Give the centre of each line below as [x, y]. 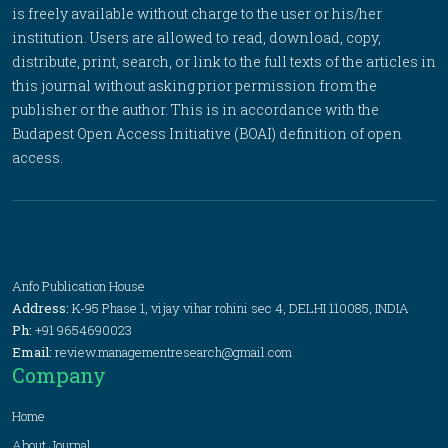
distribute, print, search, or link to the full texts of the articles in [224, 61]
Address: [42, 308]
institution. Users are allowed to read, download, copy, [196, 37]
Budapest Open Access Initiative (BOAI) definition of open [207, 133]
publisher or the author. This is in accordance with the [195, 109]
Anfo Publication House [78, 286]
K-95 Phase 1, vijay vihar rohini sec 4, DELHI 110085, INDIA [240, 308]
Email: [33, 352]
